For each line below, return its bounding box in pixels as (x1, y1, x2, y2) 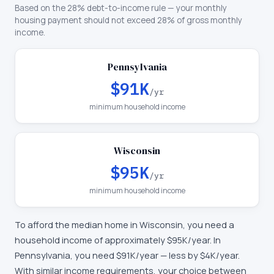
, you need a (183, 219, 234, 231)
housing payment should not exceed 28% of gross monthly (15, 15, 242, 26)
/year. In (188, 234, 221, 246)
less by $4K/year (169, 250, 238, 261)
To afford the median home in (15, 219, 139, 231)
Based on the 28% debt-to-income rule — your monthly (15, 2, 227, 13)
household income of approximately (15, 234, 167, 246)
